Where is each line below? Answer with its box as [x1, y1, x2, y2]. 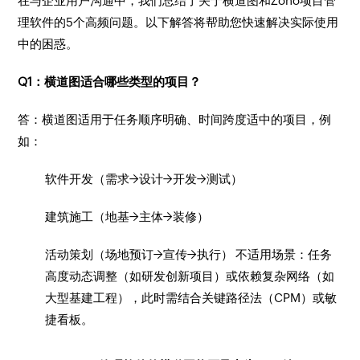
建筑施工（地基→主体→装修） [45, 210, 210, 223]
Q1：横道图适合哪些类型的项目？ [18, 75, 202, 88]
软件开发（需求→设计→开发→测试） [45, 172, 243, 186]
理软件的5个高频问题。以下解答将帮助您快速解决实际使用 [18, 15, 339, 29]
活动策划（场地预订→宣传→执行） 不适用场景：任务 [45, 247, 333, 261]
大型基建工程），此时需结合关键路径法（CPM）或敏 [45, 291, 337, 305]
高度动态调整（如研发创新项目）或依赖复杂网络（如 [45, 269, 335, 283]
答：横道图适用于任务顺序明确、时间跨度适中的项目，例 [18, 112, 332, 126]
